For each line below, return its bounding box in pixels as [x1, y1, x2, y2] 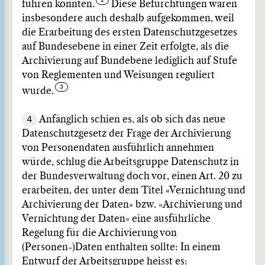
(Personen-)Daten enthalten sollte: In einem [22, 243, 221, 252]
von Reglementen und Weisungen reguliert [22, 70, 215, 80]
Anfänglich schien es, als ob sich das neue [37, 115, 225, 124]
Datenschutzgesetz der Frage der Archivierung [22, 129, 231, 138]
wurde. [22, 86, 54, 96]
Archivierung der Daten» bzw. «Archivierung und [22, 200, 243, 209]
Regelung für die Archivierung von [22, 228, 177, 238]
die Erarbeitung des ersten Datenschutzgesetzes [22, 28, 237, 37]
